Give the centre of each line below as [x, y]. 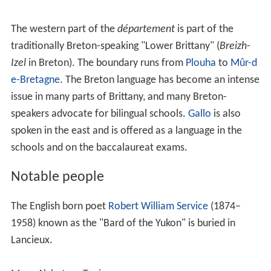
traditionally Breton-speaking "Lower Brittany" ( [115, 47]
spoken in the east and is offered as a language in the [126, 131]
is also [226, 114]
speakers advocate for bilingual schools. [99, 114]
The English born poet [59, 206]
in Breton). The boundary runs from [106, 64]
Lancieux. [31, 240]
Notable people [57, 177]
